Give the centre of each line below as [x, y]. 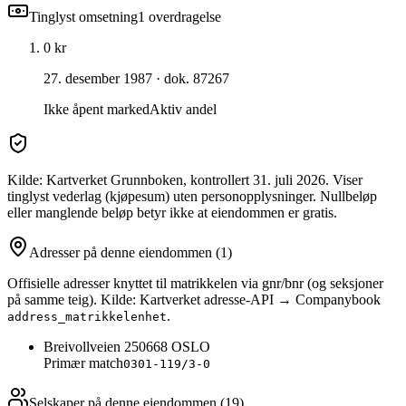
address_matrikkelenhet [87, 316]
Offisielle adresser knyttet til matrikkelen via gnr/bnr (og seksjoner [195, 283]
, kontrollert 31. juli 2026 [254, 179]
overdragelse [183, 16]
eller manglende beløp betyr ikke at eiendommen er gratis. [172, 212]
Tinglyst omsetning [83, 16]
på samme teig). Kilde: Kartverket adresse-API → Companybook [194, 299]
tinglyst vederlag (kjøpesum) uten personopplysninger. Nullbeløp [192, 196]
